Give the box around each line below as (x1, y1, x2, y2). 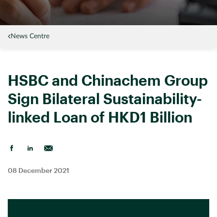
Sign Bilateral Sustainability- (8, 90, 202, 107)
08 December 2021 (8, 166, 69, 174)
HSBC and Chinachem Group (8, 72, 208, 89)
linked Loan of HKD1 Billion (8, 108, 192, 125)
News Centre (11, 33, 49, 40)
